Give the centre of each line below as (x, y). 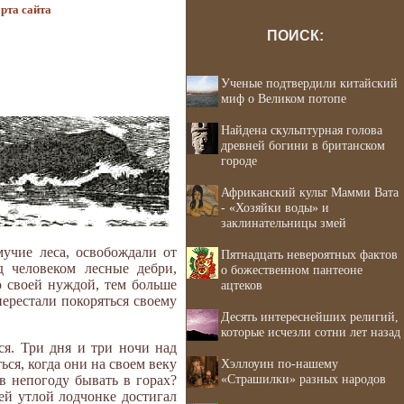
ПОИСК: (295, 36)
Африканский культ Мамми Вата (310, 192)
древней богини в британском (303, 145)
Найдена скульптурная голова (302, 130)
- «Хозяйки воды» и (275, 207)
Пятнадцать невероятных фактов (309, 254)
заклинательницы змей (284, 223)
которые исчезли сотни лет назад (311, 332)
